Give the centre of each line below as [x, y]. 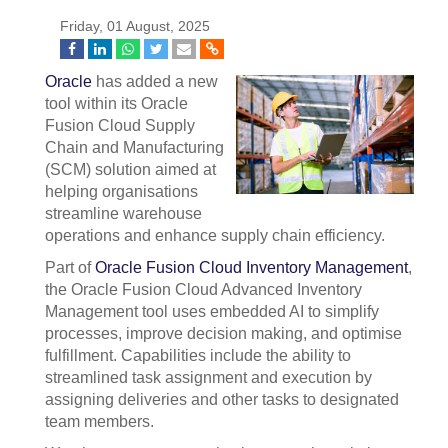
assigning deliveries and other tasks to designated [222, 399]
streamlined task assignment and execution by [208, 377]
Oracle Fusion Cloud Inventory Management [251, 267]
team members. [99, 421]
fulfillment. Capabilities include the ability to [198, 355]
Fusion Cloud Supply [120, 125]
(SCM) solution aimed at [130, 169]
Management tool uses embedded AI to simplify [212, 311]
